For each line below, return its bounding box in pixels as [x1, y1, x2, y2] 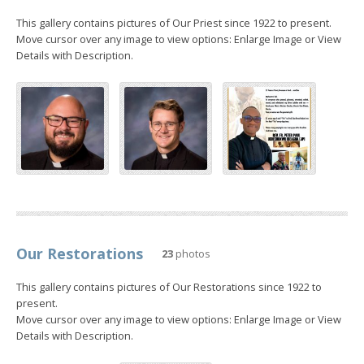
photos [173, 246, 210, 262]
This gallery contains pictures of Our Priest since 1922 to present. [16, 15, 331, 30]
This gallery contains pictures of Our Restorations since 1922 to [16, 279, 322, 295]
